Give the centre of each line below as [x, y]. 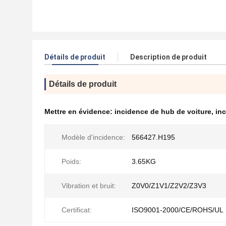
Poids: [71, 161]
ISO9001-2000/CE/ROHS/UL [178, 210]
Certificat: [77, 210]
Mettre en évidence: [79, 111]
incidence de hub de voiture [163, 111]
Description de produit [168, 57]
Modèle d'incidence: [93, 137]
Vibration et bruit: [89, 186]
